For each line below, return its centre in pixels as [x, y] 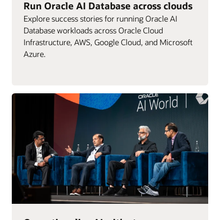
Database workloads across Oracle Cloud [93, 30]
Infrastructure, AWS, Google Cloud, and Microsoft [108, 42]
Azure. [35, 54]
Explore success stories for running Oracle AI [100, 18]
